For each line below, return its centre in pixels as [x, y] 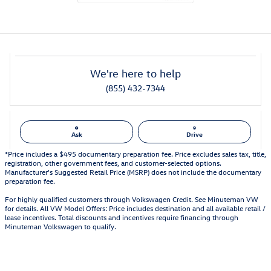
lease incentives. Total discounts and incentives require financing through [122, 217]
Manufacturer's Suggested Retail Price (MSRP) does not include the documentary [133, 171]
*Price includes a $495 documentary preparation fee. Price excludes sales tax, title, [135, 153]
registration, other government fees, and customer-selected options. [113, 162]
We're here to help [135, 73]
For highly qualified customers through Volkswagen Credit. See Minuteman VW [132, 199]
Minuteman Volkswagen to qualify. [60, 226]
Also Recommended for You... [135, 258]
